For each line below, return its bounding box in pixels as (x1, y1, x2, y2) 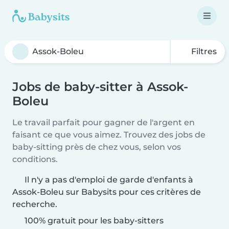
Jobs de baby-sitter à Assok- (12, 79, 188, 94)
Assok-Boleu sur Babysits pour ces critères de (12, 187, 201, 197)
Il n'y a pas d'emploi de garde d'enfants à (25, 175, 193, 185)
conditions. (12, 154, 58, 164)
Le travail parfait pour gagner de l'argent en (12, 118, 195, 127)
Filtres (189, 47, 217, 56)
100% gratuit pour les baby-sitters (22, 216, 164, 225)
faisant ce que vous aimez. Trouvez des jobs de (12, 130, 205, 140)
